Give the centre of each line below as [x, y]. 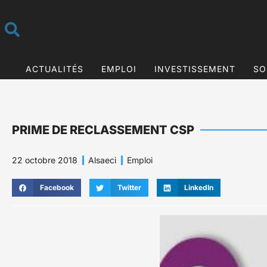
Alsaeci [102, 160]
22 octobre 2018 [45, 160]
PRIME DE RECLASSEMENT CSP [103, 130]
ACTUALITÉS [54, 69]
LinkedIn [199, 188]
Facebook [57, 188]
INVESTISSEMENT [195, 69]
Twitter [129, 188]
